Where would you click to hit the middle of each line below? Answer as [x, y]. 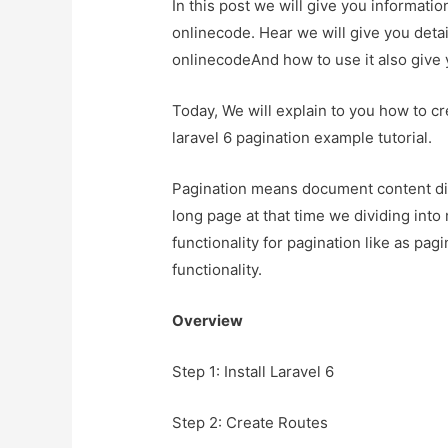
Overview [208, 321]
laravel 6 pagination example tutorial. [302, 138]
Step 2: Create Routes [250, 423]
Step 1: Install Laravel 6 [253, 372]
